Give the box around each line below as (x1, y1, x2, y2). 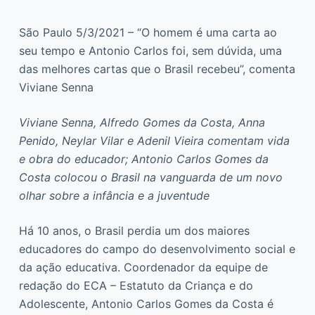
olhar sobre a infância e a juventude (18, 188, 210, 202)
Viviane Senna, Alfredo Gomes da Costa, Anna (18, 115, 265, 129)
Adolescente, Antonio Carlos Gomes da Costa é (18, 296, 274, 311)
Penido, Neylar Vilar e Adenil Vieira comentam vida (18, 133, 290, 148)
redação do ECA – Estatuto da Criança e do (18, 278, 253, 292)
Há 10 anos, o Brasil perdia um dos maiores (18, 223, 250, 238)
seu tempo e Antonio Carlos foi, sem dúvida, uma (18, 43, 282, 58)
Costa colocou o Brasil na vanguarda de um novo (18, 169, 283, 184)
